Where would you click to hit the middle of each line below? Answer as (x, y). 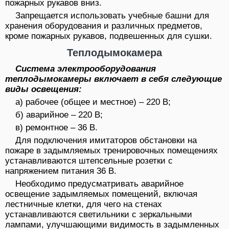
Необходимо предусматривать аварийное (99, 184)
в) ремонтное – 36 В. (56, 128)
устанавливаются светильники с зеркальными (99, 215)
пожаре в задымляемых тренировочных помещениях (111, 151)
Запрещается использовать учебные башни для (112, 16)
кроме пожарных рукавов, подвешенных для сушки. (109, 36)
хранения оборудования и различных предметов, (104, 26)
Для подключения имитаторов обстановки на (106, 141)
